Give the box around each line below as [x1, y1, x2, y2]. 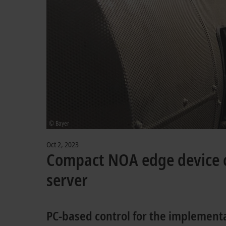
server [46, 169, 88, 191]
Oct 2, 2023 [46, 139, 79, 149]
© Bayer [49, 119, 69, 128]
